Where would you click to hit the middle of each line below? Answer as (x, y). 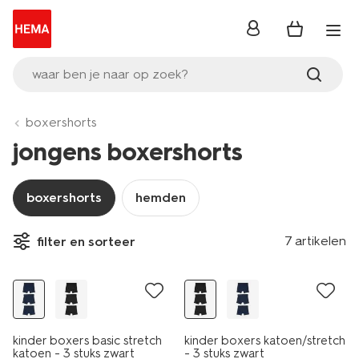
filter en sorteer (86, 241)
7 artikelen (315, 241)
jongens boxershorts (128, 152)
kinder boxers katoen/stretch (265, 341)
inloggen (272, 33)
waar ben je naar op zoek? (110, 74)
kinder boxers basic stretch (87, 341)
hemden (161, 198)
